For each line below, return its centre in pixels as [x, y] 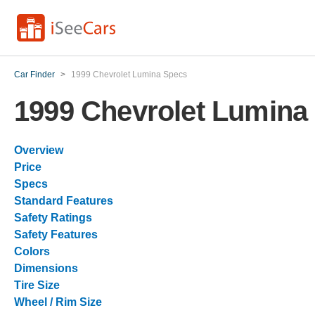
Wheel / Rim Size [58, 302]
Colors [32, 251]
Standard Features [64, 201]
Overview [39, 150]
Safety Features [56, 234]
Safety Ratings [53, 218]
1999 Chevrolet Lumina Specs [129, 75]
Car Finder [34, 75]
